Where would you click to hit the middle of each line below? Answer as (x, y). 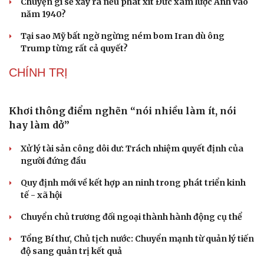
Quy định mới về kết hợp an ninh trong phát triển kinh (133, 183)
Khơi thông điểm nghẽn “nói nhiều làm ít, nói (123, 111)
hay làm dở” (39, 125)
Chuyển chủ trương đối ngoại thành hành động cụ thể (131, 217)
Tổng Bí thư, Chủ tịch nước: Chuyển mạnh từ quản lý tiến (137, 239)
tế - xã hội (41, 195)
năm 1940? (43, 14)
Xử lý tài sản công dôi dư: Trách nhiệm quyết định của (132, 149)
